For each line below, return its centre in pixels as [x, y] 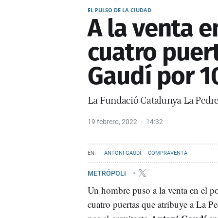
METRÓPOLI [108, 173]
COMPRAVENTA [168, 153]
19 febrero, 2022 [112, 121]
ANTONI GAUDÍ [123, 153]
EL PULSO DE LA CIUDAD [119, 10]
